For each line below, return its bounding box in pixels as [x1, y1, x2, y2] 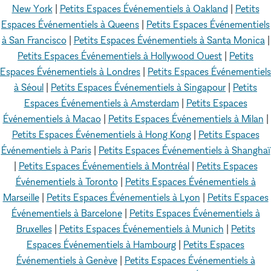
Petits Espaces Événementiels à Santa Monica [73, 34, 265, 46]
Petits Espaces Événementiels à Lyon [46, 191, 200, 203]
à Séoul [14, 81, 44, 93]
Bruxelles [16, 223, 52, 235]
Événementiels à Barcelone [11, 207, 122, 219]
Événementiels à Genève [16, 254, 117, 266]
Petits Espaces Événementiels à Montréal [18, 160, 189, 172]
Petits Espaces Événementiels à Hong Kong [11, 128, 191, 140]
